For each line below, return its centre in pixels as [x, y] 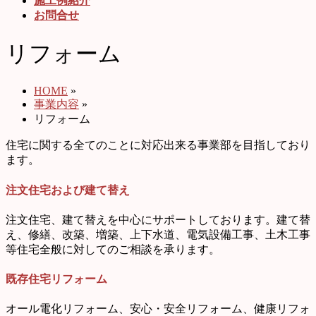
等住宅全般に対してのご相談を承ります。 [113, 249]
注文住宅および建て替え [68, 190]
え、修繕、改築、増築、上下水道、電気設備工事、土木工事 [158, 234]
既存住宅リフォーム [56, 279]
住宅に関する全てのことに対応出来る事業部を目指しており [158, 145]
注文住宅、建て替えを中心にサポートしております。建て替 [158, 219]
